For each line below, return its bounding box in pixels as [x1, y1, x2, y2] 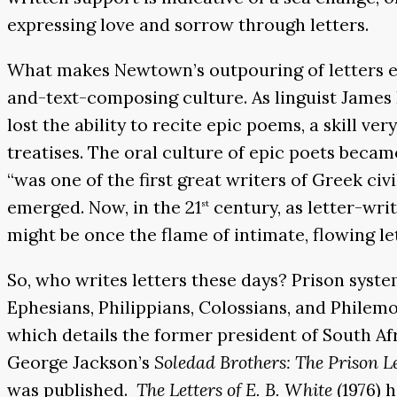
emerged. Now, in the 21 [7, 195, 201, 218]
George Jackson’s [7, 350, 154, 373]
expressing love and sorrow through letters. [7, 13, 369, 36]
